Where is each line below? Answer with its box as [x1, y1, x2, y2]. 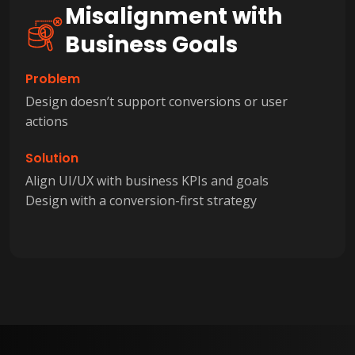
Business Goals [65, 29, 238, 60]
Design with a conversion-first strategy [25, 191, 257, 209]
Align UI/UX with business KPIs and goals [25, 171, 269, 189]
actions [25, 112, 68, 130]
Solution [25, 148, 78, 167]
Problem [25, 69, 80, 88]
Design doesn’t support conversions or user [25, 92, 288, 110]
